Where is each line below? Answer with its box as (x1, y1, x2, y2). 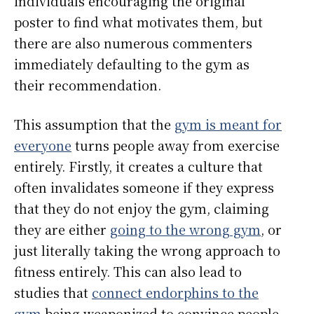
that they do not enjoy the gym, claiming (14, 199, 269, 218)
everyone (14, 136, 71, 155)
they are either (14, 220, 110, 239)
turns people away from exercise (71, 136, 280, 155)
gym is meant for (175, 115, 282, 134)
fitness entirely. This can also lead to (14, 262, 242, 281)
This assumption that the (14, 115, 175, 134)
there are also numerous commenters (14, 34, 252, 53)
